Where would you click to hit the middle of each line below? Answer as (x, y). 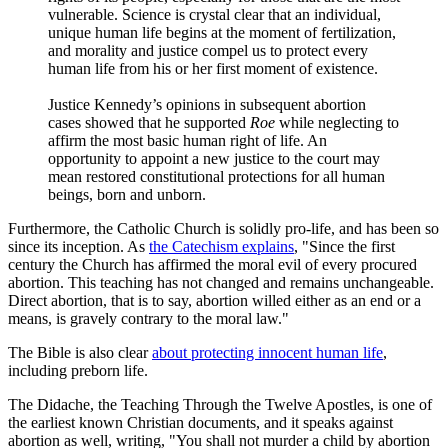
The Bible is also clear (80, 352)
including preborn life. (78, 370)
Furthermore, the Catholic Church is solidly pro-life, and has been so (223, 228)
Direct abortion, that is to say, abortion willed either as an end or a (214, 300)
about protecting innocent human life (267, 352)
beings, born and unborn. (127, 194)
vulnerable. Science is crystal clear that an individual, (214, 14)
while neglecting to (337, 122)
